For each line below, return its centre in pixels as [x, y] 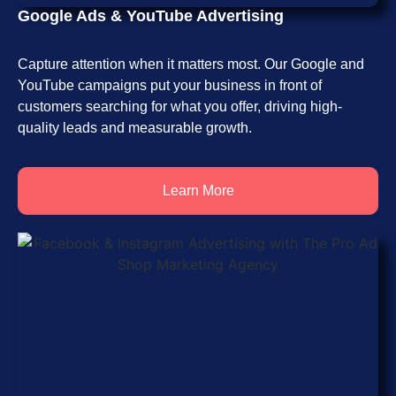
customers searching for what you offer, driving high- [180, 106]
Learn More [198, 190]
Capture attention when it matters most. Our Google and [191, 64]
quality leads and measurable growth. [135, 127]
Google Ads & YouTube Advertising [151, 15]
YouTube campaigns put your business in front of [170, 85]
